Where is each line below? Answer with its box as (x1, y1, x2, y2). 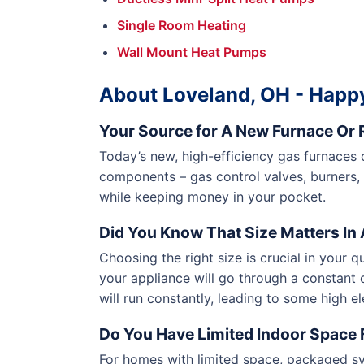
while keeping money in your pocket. (99, 188, 326, 205)
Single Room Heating (117, 17, 246, 33)
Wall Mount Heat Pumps (117, 44, 266, 60)
